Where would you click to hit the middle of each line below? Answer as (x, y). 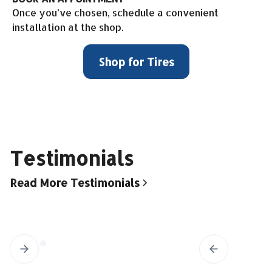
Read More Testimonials (75, 182)
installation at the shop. (68, 27)
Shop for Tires (136, 61)
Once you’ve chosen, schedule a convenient (115, 12)
